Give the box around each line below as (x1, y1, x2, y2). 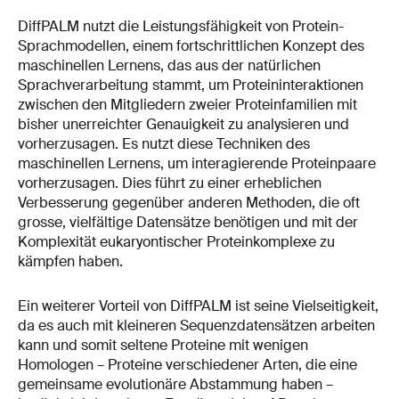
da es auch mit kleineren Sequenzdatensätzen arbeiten (18, 316, 375, 336)
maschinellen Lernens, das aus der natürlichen (18, 56, 321, 76)
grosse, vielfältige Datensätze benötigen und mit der (18, 213, 358, 232)
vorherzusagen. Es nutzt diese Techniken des (18, 134, 310, 154)
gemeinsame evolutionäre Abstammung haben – (18, 375, 333, 395)
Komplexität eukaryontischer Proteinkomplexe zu (18, 232, 335, 252)
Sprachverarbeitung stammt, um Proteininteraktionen (18, 76, 363, 95)
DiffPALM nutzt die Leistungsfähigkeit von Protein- (18, 17, 344, 37)
